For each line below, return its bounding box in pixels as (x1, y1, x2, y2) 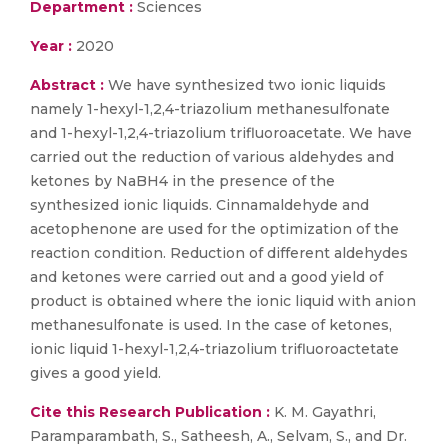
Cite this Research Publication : (30, 403, 270, 421)
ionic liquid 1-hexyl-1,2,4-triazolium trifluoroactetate (30, 340, 399, 358)
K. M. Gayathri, (270, 403, 376, 421)
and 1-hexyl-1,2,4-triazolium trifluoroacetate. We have (30, 124, 412, 142)
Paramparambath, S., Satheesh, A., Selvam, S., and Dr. (30, 427, 407, 445)
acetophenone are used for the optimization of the (30, 220, 399, 238)
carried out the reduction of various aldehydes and (30, 148, 394, 166)
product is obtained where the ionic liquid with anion (30, 292, 416, 310)
